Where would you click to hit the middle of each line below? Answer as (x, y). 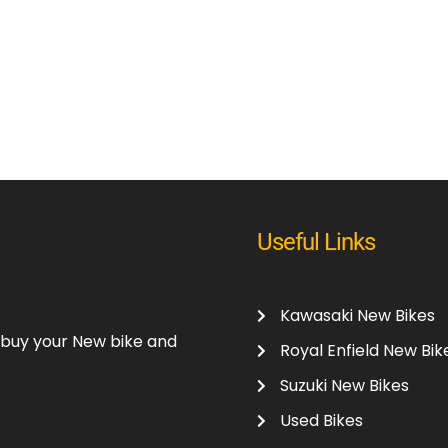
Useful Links (316, 242)
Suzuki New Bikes (344, 385)
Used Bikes (321, 420)
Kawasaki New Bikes (357, 315)
